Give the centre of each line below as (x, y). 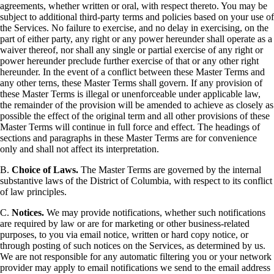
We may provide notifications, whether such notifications (155, 213)
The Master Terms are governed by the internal (170, 170)
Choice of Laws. (45, 170)
